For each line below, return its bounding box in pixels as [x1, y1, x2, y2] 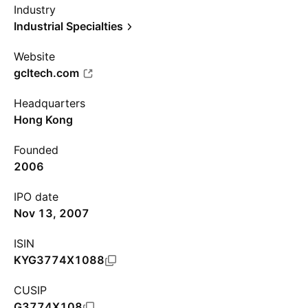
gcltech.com [14, 66, 79, 80]
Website [14, 49, 55, 63]
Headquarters [14, 96, 85, 110]
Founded [14, 143, 58, 157]
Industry [14, 3, 56, 16]
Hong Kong [14, 113, 73, 126]
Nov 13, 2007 [14, 206, 89, 220]
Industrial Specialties [14, 19, 123, 33]
